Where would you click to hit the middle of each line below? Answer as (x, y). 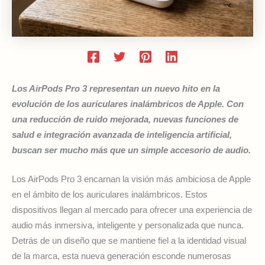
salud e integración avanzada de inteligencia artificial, (122, 135)
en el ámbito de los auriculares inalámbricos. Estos (110, 195)
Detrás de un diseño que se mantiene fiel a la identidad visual (129, 241)
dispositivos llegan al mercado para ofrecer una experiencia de (132, 210)
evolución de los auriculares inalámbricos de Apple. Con (128, 104)
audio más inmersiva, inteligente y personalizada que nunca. (128, 226)
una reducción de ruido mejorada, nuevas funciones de (125, 119)
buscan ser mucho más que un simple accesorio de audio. (131, 150)
